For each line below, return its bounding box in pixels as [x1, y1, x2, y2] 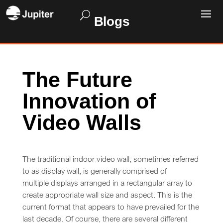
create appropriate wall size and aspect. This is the [22, 190, 192, 200]
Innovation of [22, 89, 156, 113]
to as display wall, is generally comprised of [22, 166, 167, 176]
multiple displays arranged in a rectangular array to [22, 178, 192, 188]
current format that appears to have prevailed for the [22, 202, 199, 212]
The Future [22, 68, 132, 92]
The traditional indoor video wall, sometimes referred [22, 154, 199, 164]
